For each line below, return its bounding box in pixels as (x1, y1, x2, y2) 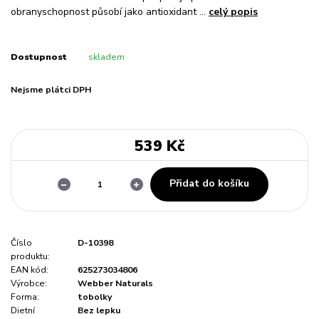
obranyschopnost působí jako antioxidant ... (11, 5, 209, 19)
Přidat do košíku (169, 177, 249, 191)
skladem (88, 51, 125, 63)
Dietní (11, 304, 35, 316)
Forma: (11, 291, 39, 303)
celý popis (209, 5, 258, 19)
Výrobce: (11, 277, 47, 289)
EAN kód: (11, 263, 48, 276)
